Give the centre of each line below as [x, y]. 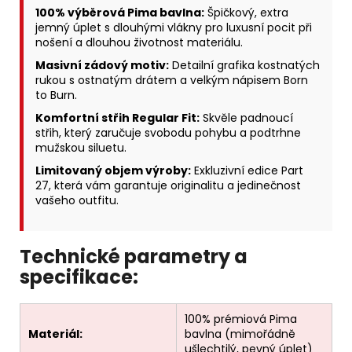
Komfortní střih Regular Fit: [117, 118]
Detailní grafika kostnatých [244, 66]
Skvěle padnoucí [246, 118]
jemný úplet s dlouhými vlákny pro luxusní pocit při [174, 28]
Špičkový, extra [246, 13]
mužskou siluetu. [81, 148]
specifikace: [79, 277]
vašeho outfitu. [77, 201]
